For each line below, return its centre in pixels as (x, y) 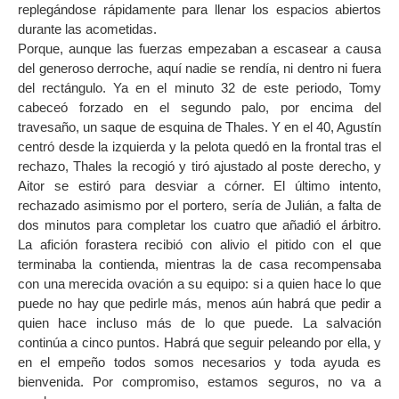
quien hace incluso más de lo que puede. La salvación (199, 323)
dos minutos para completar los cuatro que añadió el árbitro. (199, 225)
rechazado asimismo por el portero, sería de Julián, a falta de (199, 206)
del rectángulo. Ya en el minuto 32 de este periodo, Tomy (199, 88)
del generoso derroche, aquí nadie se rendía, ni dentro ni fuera (199, 69)
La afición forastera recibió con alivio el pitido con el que (199, 245)
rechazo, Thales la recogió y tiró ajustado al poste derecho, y (199, 167)
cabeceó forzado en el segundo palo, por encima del (199, 108)
